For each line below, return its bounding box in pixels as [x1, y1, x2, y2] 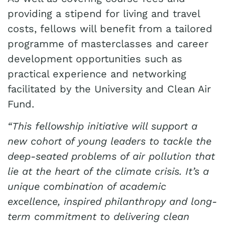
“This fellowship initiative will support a [8, 120, 197, 132]
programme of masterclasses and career [8, 38, 208, 50]
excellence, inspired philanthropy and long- [8, 195, 217, 207]
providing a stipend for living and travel [8, 8, 200, 20]
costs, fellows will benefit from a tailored [8, 23, 212, 35]
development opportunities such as [8, 53, 182, 65]
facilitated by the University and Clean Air [8, 83, 211, 95]
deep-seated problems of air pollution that [8, 150, 215, 162]
